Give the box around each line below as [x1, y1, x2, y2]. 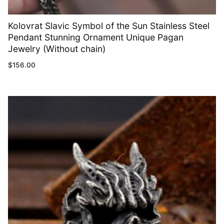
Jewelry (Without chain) [8, 43, 105, 54]
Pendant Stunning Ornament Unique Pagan [8, 32, 183, 43]
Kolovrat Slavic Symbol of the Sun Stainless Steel [8, 20, 209, 31]
